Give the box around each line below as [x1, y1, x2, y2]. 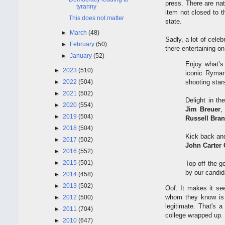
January [70, 52, 94, 59]
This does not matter [68, 14, 124, 22]
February [70, 40, 96, 48]
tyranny [76, 3, 96, 10]
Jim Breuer [185, 105, 220, 114]
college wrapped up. [165, 211, 223, 219]
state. [165, 18, 182, 26]
